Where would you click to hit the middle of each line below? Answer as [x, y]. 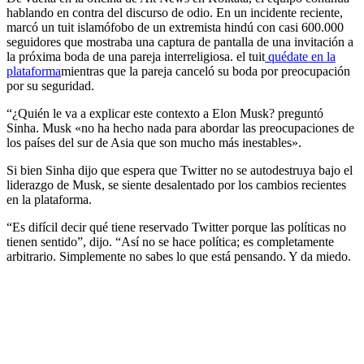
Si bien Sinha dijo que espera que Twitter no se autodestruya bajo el [180, 170]
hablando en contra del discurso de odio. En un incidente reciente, [175, 12]
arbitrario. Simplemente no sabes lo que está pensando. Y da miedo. [179, 256]
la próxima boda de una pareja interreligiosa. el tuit [136, 56]
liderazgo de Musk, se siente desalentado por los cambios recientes [176, 184]
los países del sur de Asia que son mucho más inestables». [154, 142]
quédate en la [300, 56]
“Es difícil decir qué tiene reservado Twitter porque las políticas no [176, 227]
